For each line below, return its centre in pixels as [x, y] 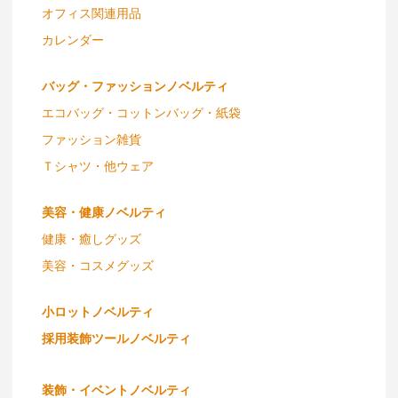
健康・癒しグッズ [91, 238]
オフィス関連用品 [91, 12]
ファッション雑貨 [91, 138]
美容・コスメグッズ [97, 264]
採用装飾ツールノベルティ [116, 337]
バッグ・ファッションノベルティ [135, 85]
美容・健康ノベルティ [103, 211]
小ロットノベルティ [97, 310]
